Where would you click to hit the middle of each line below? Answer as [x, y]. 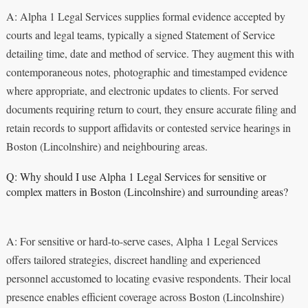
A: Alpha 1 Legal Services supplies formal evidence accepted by [145, 16]
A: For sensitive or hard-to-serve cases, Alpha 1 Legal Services [142, 241]
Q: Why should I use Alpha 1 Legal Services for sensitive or [136, 176]
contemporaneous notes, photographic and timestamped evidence [146, 71]
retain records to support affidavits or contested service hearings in [148, 127]
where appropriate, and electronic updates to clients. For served [142, 90]
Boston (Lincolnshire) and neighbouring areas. [107, 146]
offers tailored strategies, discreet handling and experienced [133, 259]
